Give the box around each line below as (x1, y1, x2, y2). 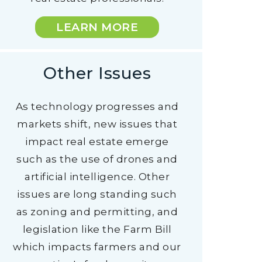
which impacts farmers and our (13, 241, 181, 253)
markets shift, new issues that (17, 118, 177, 130)
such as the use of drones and (16, 153, 178, 165)
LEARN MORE (56, 20, 138, 34)
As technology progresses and (15, 101, 179, 112)
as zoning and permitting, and (16, 206, 178, 218)
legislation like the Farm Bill (22, 223, 172, 235)
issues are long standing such (17, 188, 177, 200)
